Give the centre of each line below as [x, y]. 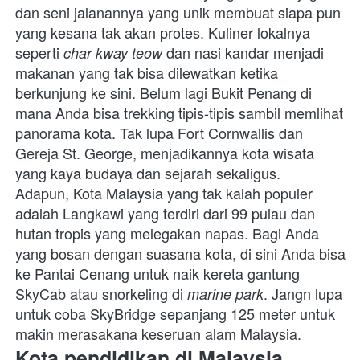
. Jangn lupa [303, 294]
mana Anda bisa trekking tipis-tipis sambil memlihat [179, 113]
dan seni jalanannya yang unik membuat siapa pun [178, 12]
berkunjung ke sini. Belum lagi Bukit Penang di [164, 93]
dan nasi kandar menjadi [243, 53]
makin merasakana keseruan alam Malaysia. [160, 334]
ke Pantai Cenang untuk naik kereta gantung [157, 274]
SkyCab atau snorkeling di [101, 294]
